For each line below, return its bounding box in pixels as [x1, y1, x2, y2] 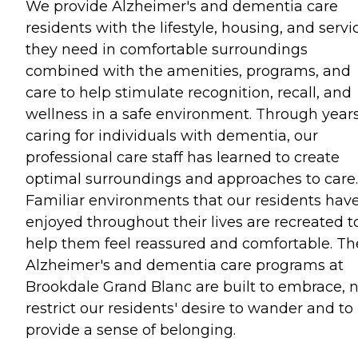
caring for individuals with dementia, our [26, 126, 318, 145]
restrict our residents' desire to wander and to [26, 299, 353, 317]
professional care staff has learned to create [26, 148, 340, 166]
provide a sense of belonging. [26, 320, 236, 339]
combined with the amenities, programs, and [26, 62, 351, 80]
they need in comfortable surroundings [26, 40, 308, 58]
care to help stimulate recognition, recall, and [26, 83, 352, 101]
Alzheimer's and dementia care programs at [26, 256, 344, 274]
